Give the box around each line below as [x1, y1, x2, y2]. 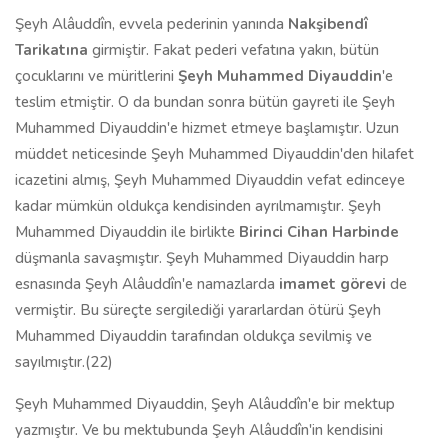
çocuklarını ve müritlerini [15, 66, 178, 86]
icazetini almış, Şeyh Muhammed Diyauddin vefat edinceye [15, 170, 405, 190]
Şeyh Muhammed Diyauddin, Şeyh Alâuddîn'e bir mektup [15, 394, 395, 414]
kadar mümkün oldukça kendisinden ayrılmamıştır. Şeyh [15, 196, 381, 216]
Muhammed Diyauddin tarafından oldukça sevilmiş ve [15, 326, 372, 346]
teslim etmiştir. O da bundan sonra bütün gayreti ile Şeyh [15, 92, 395, 112]
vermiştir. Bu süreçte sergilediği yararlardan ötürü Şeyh [15, 300, 381, 320]
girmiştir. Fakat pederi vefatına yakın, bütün [88, 40, 379, 60]
